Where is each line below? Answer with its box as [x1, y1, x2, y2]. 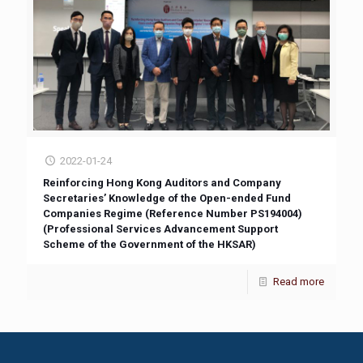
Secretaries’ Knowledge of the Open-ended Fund [43, 192, 291, 204]
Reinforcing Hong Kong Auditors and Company [43, 177, 281, 189]
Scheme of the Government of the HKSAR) [43, 238, 256, 250]
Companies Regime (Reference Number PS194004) [43, 207, 302, 220]
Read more [273, 275, 324, 288]
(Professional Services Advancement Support [43, 223, 278, 235]
